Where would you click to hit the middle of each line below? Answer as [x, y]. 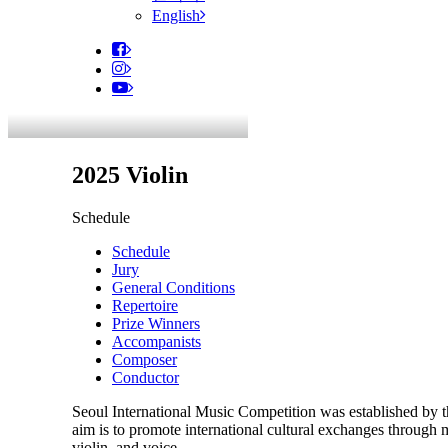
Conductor [145, 377]
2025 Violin [130, 174]
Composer [144, 359]
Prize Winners [156, 323]
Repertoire [145, 305]
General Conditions [173, 287]
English [176, 15]
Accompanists [156, 341]
